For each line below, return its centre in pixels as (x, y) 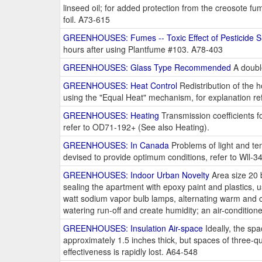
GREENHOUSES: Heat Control (120, 86)
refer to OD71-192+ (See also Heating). (136, 127)
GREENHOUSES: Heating (111, 116)
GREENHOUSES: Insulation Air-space (133, 228)
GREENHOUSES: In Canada (116, 145)
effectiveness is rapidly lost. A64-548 (130, 252)
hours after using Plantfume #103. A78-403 (143, 49)
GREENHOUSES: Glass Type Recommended (147, 68)
